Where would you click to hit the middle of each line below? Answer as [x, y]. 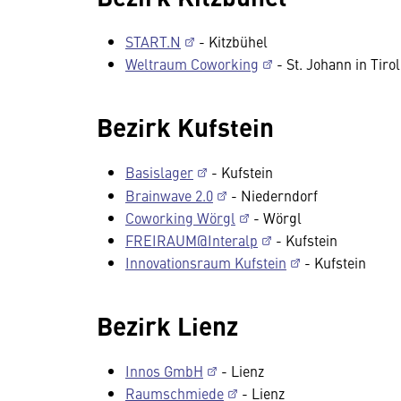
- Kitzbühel [231, 41]
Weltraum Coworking [192, 64]
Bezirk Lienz [167, 325]
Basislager [159, 172]
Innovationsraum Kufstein [206, 262]
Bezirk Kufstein [185, 126]
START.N [153, 41]
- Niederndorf [273, 195]
